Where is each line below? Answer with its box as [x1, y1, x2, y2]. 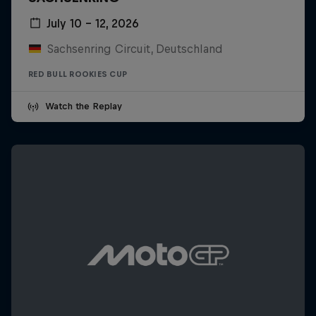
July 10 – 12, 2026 [47, 16, 139, 30]
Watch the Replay [45, 100, 122, 111]
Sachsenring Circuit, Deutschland [47, 42, 223, 55]
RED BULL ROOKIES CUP [28, 69, 127, 78]
